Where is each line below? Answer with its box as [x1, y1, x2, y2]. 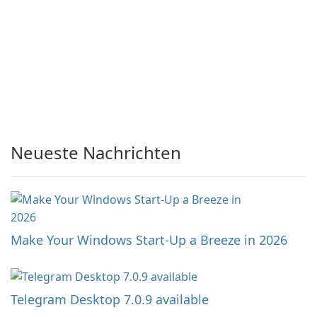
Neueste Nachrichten [11, 141, 181, 165]
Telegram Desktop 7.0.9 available [11, 291, 209, 309]
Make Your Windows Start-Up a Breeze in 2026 [11, 231, 287, 249]
